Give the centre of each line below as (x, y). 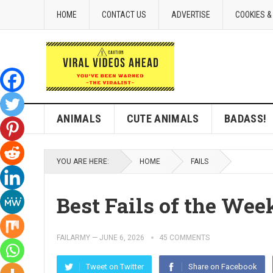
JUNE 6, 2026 (122, 238)
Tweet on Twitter (115, 267)
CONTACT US (124, 15)
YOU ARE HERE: (83, 161)
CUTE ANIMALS (163, 119)
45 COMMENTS (184, 238)
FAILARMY (73, 238)
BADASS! (245, 119)
